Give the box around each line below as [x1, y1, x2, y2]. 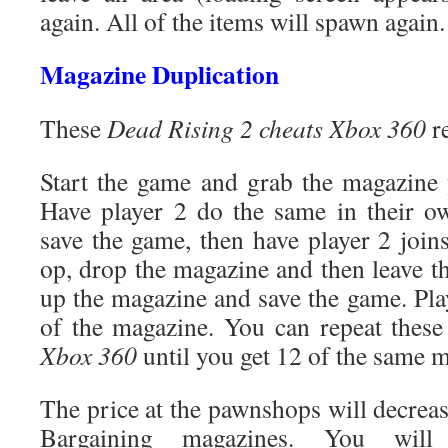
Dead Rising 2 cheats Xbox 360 [107, 111, 426, 145]
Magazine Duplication [40, 55, 279, 93]
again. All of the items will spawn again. [40, 4, 445, 38]
